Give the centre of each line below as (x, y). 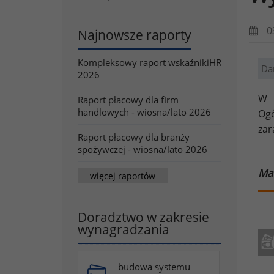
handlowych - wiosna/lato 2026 (144, 112)
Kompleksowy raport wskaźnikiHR (150, 62)
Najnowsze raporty (135, 35)
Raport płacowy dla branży (134, 137)
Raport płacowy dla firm (128, 100)
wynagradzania (124, 229)
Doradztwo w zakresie (143, 217)
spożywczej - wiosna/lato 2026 (143, 149)
